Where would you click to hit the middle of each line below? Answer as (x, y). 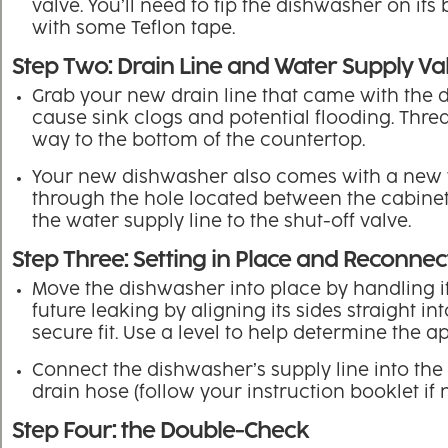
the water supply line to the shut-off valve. (221, 222)
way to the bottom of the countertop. (198, 141)
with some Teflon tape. (133, 29)
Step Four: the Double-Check (160, 432)
